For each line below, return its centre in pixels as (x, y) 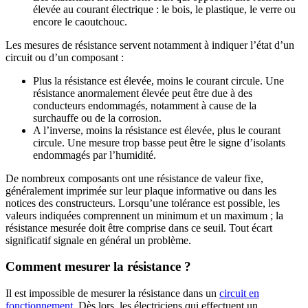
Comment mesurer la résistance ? (98, 267)
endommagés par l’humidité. (95, 155)
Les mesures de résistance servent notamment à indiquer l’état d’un (150, 45)
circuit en (239, 293)
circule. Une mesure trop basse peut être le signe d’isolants (159, 142)
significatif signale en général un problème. (101, 240)
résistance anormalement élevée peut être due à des (143, 93)
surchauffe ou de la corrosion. (97, 118)
